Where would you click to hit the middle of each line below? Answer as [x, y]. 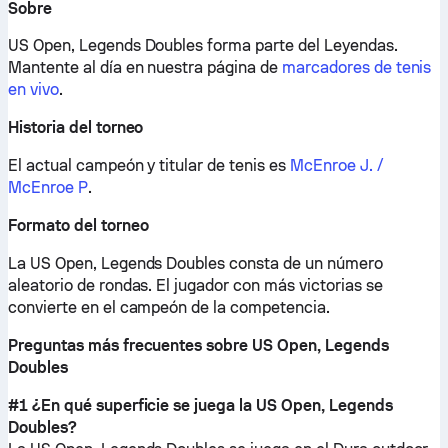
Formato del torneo [78, 225]
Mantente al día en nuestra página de [145, 67]
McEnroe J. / [336, 165]
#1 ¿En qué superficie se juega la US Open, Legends [200, 405]
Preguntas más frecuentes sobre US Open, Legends [198, 345]
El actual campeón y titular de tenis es [149, 165]
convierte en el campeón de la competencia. [169, 307]
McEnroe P [48, 187]
